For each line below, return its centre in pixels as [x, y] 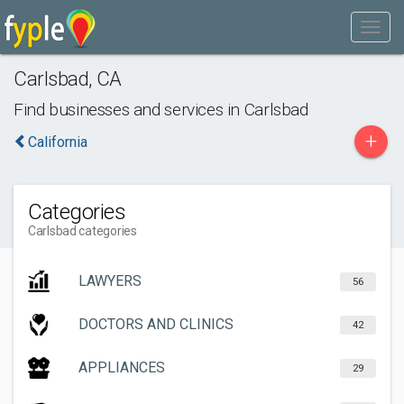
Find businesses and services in [129, 110]
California [58, 142]
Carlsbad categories [83, 231]
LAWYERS [110, 281]
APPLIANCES [122, 367]
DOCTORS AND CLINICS [156, 324]
